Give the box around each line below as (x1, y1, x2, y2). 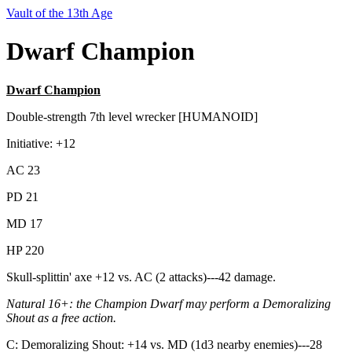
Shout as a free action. (6, 310, 116, 324)
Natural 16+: (6, 296, 76, 310)
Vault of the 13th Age (6, 6, 112, 20)
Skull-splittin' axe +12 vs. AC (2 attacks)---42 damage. (6, 269, 276, 284)
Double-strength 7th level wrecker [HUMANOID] (6, 109, 258, 123)
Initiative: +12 (6, 136, 75, 150)
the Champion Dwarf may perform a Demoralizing (76, 296, 331, 310)
